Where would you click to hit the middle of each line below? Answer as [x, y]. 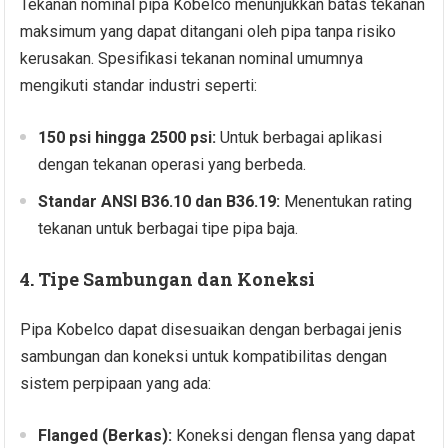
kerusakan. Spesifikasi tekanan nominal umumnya [192, 59]
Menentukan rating [346, 202]
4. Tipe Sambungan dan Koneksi [168, 279]
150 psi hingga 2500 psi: [127, 138]
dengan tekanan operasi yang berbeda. [172, 165]
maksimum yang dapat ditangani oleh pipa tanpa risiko [208, 32]
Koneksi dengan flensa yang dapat [294, 436]
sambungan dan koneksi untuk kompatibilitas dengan [204, 357]
